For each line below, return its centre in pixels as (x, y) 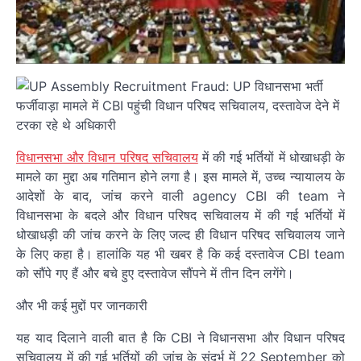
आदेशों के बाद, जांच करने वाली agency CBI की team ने (180, 195)
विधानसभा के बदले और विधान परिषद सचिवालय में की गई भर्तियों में (180, 215)
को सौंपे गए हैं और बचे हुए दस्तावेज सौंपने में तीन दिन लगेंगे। (155, 273)
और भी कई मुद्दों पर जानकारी (82, 305)
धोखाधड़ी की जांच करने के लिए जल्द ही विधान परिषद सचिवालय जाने (180, 234)
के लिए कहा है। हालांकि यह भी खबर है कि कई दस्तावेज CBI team (180, 253)
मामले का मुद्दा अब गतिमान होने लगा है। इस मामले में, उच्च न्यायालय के (180, 176)
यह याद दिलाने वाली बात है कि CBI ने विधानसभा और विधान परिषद (180, 337)
